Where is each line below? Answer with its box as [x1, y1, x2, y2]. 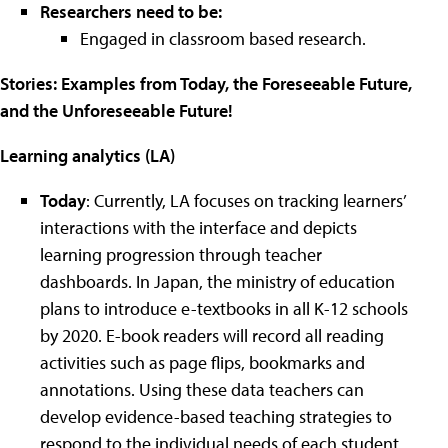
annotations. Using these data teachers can [40, 378, 364, 401]
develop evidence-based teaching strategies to [40, 405, 392, 428]
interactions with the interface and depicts [40, 216, 357, 239]
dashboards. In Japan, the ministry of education [40, 270, 395, 293]
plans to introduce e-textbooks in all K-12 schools [40, 297, 408, 320]
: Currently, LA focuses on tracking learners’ [86, 189, 405, 212]
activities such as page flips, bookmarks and [40, 351, 365, 374]
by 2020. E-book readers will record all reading [40, 324, 384, 347]
